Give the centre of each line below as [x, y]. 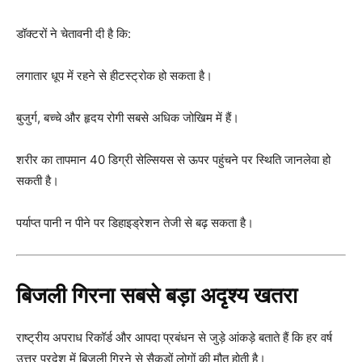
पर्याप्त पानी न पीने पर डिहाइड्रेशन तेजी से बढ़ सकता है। [135, 222]
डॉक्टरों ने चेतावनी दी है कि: [74, 33]
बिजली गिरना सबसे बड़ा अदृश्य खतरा [157, 295]
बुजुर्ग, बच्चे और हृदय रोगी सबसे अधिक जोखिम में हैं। [128, 117]
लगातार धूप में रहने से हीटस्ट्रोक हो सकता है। [114, 75]
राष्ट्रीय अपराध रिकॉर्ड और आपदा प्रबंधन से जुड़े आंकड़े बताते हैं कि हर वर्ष [174, 337]
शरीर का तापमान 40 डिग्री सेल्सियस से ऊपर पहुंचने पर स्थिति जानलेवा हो [173, 159]
